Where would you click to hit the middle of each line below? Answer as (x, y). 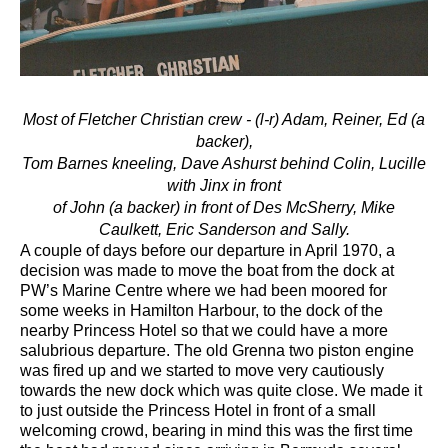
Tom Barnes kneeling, (101, 164)
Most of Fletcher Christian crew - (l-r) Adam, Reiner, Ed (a (224, 120)
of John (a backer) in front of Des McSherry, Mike (224, 208)
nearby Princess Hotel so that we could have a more (204, 331)
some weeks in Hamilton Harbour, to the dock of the (201, 311)
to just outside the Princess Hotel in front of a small (198, 411)
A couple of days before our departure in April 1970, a (207, 251)
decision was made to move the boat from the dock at (207, 271)
